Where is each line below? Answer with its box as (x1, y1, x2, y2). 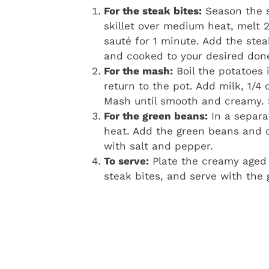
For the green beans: (104, 109, 208, 122)
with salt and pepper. (104, 139, 213, 152)
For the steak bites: (104, 4, 202, 17)
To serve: (104, 154, 149, 167)
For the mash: (104, 64, 173, 77)
